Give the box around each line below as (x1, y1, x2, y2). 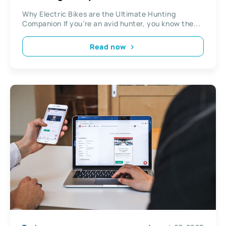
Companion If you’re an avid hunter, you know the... (22, 19, 201, 29)
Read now (90, 41, 126, 51)
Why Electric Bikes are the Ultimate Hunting (22, 9, 176, 19)
